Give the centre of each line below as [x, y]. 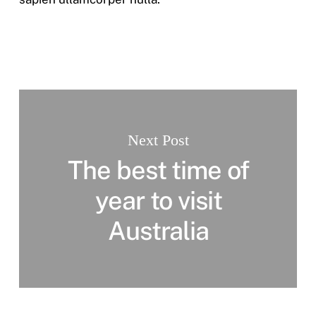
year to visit [158, 200]
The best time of [158, 170]
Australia [158, 230]
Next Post [158, 140]
